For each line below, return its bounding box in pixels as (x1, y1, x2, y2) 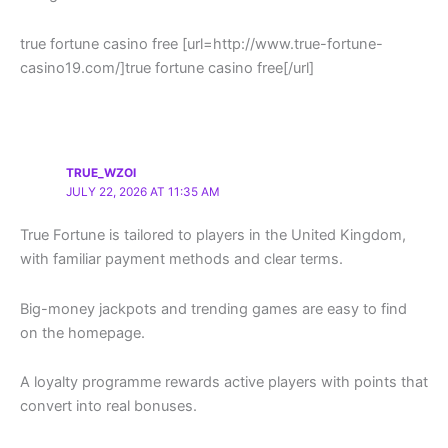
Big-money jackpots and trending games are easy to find (20, 299, 407, 318)
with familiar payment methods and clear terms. (20, 250, 343, 269)
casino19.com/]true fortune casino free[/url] (20, 58, 314, 77)
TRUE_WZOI (66, 165, 137, 180)
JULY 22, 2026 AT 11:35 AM (66, 184, 221, 199)
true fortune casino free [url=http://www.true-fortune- (20, 34, 383, 53)
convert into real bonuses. (20, 397, 197, 416)
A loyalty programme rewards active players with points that (20, 373, 428, 392)
